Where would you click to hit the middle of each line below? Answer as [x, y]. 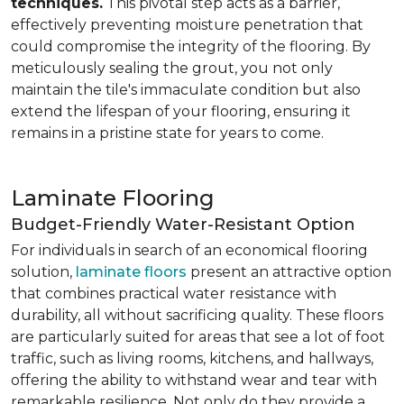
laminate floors [131, 272]
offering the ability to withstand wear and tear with [194, 380]
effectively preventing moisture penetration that [187, 25]
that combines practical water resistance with [174, 294]
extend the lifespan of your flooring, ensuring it [181, 111]
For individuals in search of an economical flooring [189, 250]
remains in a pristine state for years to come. [167, 133]
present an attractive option [289, 272]
